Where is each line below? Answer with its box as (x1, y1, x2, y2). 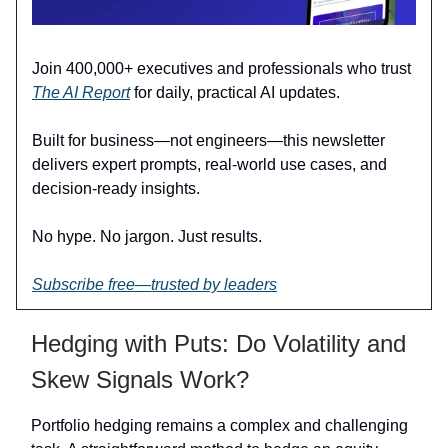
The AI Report (32, 84, 130, 102)
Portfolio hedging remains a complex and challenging (31, 417, 408, 435)
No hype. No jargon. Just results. (32, 228, 262, 246)
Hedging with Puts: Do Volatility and (31, 330, 406, 358)
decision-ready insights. (32, 180, 200, 198)
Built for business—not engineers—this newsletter (32, 132, 385, 150)
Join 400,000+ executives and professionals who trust (32, 60, 411, 78)
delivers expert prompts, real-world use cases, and (32, 156, 387, 174)
